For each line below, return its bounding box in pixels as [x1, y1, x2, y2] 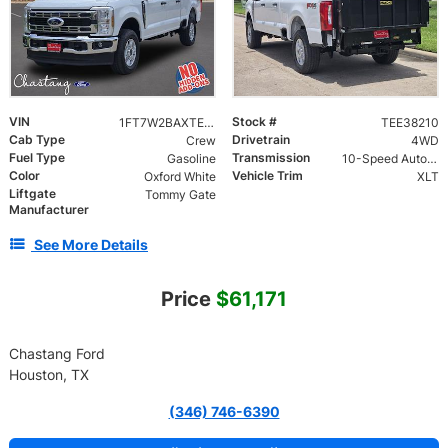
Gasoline [166, 151, 216, 166]
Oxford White [143, 169, 216, 184]
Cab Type [9, 132, 65, 147]
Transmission [232, 150, 310, 165]
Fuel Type [9, 150, 65, 165]
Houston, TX [9, 366, 89, 383]
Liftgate [9, 186, 56, 201]
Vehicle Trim [232, 168, 303, 183]
